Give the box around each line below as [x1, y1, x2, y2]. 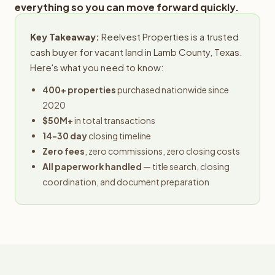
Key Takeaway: [30, 31, 99, 42]
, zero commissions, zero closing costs [85, 145, 240, 157]
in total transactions [73, 115, 155, 126]
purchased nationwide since [116, 84, 229, 95]
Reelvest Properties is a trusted [99, 31, 239, 42]
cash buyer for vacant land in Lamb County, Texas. [30, 46, 242, 58]
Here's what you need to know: [30, 61, 164, 73]
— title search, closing [142, 161, 230, 172]
